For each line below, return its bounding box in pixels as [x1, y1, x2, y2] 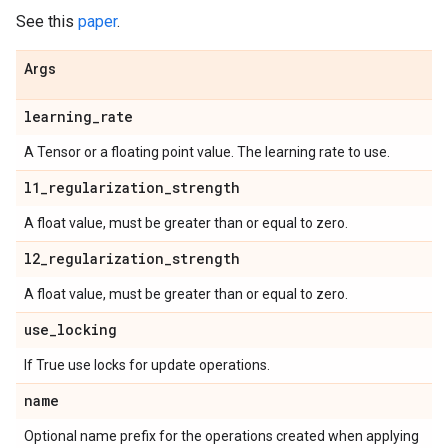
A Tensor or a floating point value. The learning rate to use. [24, 144, 390, 160]
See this [16, 12, 78, 31]
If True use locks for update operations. [24, 357, 270, 373]
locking [57, 320, 117, 339]
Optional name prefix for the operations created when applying [24, 428, 419, 444]
